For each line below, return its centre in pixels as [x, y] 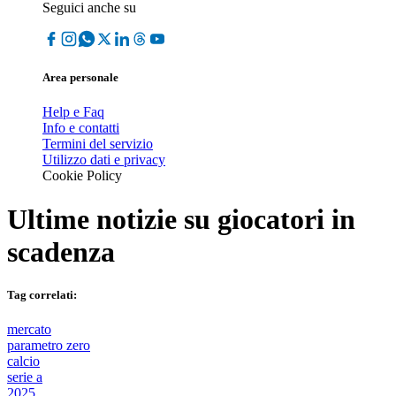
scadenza [61, 251]
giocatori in [286, 219]
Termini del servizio [98, 144]
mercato [29, 330]
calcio [23, 362]
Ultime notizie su [112, 219]
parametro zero [49, 346]
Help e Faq [73, 112]
